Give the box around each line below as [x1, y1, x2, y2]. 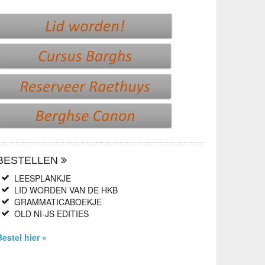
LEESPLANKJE [14, 172, 71, 184]
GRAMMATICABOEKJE [14, 195, 102, 208]
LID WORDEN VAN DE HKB [14, 183, 118, 196]
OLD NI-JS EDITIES [14, 207, 89, 219]
